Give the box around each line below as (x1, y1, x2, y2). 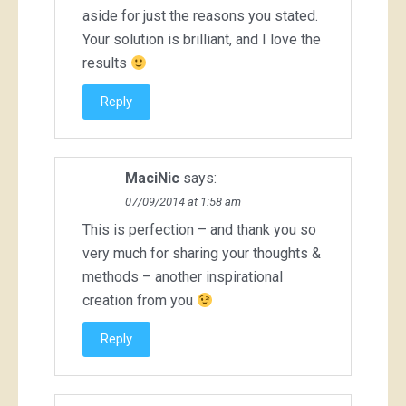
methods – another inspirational (82, 268, 283, 286)
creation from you (82, 292, 197, 310)
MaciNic (125, 169, 179, 188)
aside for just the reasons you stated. (82, 7, 318, 25)
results (82, 54, 130, 72)
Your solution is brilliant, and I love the (82, 31, 321, 49)
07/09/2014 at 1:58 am (125, 195, 241, 209)
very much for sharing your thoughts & (82, 245, 321, 263)
